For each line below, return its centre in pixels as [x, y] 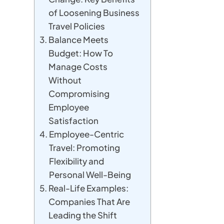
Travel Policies [77, 26]
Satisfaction [74, 120]
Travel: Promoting [85, 147]
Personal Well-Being [90, 174]
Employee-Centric [87, 134]
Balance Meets [79, 39]
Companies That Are [89, 201]
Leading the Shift [83, 215]
